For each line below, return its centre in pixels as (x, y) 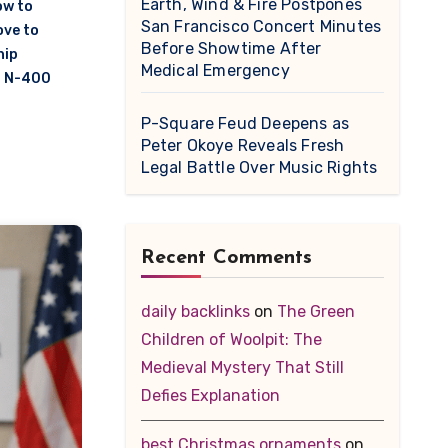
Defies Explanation (210, 395)
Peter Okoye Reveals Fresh (242, 145)
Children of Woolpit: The (231, 339)
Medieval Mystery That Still (242, 367)
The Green (315, 311)
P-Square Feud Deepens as (245, 123)
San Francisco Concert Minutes (261, 26)
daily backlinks (195, 311)
